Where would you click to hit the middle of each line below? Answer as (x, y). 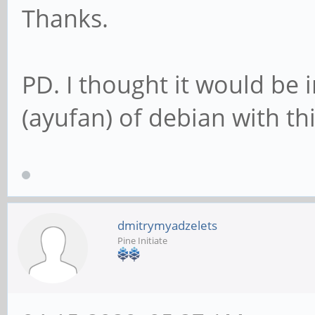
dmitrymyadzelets (167, 226)
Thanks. (65, 18)
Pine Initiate (142, 241)
